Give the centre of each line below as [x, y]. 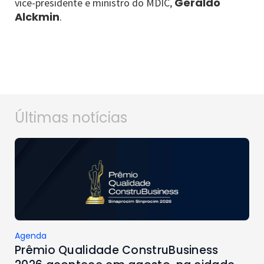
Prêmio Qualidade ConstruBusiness [117, 250]
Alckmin [37, 17]
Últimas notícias [71, 118]
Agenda [31, 236]
